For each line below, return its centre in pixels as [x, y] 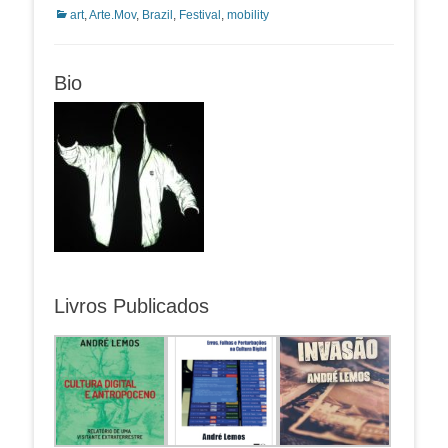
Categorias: [84, 14]
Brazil [157, 15]
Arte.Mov [112, 15]
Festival [200, 15]
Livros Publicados [131, 306]
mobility [248, 15]
